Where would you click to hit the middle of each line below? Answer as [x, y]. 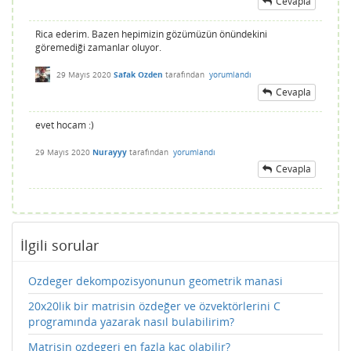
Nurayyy [110, 152]
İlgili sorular [60, 246]
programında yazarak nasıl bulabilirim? [131, 322]
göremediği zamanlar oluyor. [98, 47]
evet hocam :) [65, 125]
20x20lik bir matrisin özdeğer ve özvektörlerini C [154, 306]
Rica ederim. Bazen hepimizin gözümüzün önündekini [151, 34]
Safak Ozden [138, 75]
